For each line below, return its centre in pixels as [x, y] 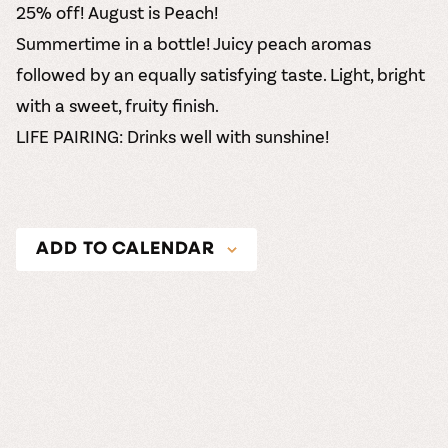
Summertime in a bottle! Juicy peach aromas [193, 43]
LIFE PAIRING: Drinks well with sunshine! [172, 136]
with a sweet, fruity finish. [117, 105]
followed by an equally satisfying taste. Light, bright [220, 74]
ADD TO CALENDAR [125, 250]
